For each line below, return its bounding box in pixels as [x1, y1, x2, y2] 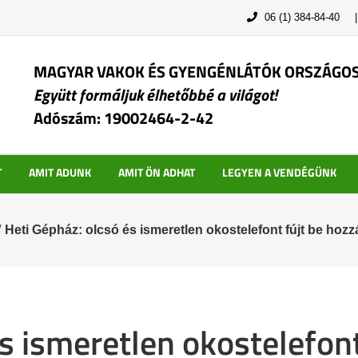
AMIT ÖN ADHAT [117, 164, 195, 181]
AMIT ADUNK [28, 164, 91, 181]
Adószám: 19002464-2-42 [34, 105, 213, 130]
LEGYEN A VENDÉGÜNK [221, 164, 336, 181]
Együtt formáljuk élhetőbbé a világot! [34, 82, 276, 107]
